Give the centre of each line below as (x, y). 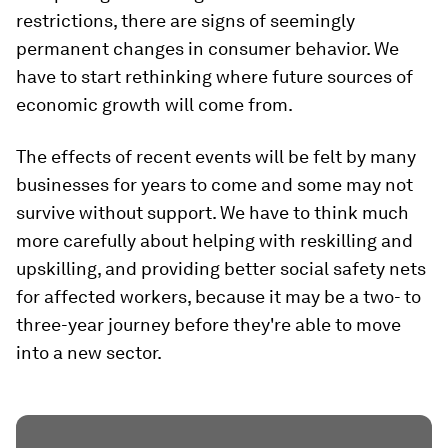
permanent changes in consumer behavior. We (207, 48)
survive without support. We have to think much (212, 212)
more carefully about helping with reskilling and (214, 240)
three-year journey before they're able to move (208, 324)
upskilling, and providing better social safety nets (221, 268)
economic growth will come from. (154, 104)
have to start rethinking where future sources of (214, 76)
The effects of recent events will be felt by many (216, 156)
